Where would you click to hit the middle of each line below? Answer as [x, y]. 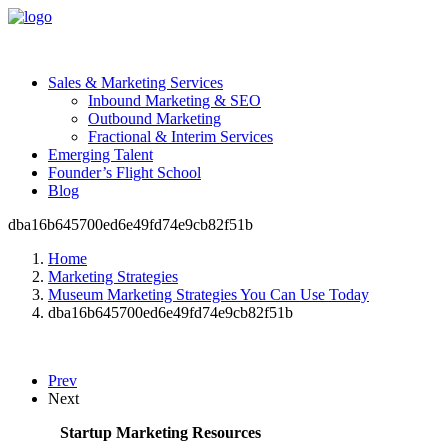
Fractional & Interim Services [180, 136]
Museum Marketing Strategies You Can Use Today [208, 294]
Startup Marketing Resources [160, 432]
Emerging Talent [100, 154]
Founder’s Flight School [124, 172]
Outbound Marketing [154, 118]
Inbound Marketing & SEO [174, 100]
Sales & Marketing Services [135, 82]
